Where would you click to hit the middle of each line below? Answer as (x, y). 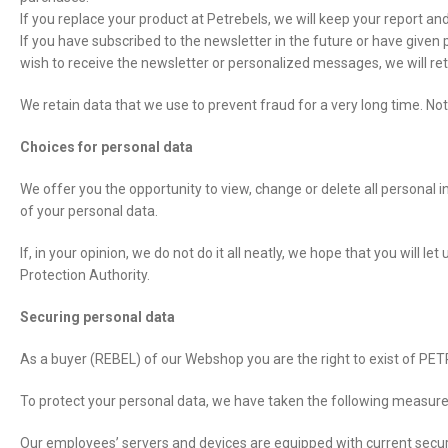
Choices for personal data (106, 147)
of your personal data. (89, 211)
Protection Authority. (85, 275)
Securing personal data (97, 317)
